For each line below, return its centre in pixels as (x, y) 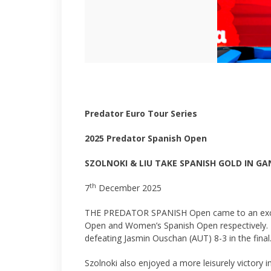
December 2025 (129, 188)
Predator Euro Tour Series (141, 114)
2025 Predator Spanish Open (145, 139)
